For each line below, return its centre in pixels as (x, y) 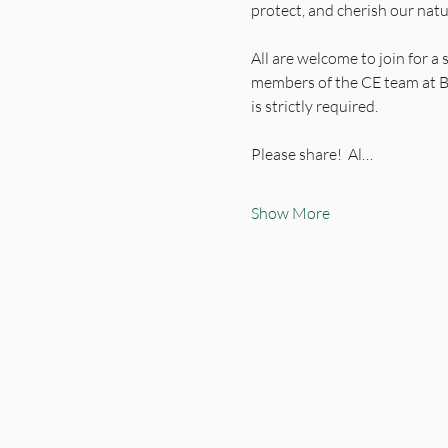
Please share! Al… (311, 154)
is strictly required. (314, 106)
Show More (290, 213)
